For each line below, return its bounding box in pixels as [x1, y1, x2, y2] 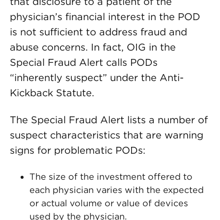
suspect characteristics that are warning [10, 129, 203, 141]
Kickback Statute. [10, 87, 94, 99]
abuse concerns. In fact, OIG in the [10, 41, 176, 53]
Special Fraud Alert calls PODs [10, 56, 158, 68]
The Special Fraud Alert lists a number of [10, 114, 208, 126]
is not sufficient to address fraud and [10, 26, 187, 38]
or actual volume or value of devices [29, 198, 188, 208]
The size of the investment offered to [29, 171, 192, 182]
